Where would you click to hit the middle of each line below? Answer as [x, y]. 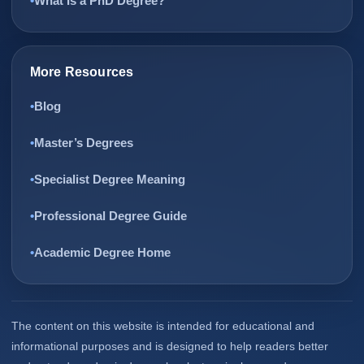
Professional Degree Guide [110, 216]
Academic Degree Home [102, 252]
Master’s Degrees [84, 143]
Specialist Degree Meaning [110, 179]
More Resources [82, 72]
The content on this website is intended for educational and [163, 326]
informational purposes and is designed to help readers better [170, 346]
